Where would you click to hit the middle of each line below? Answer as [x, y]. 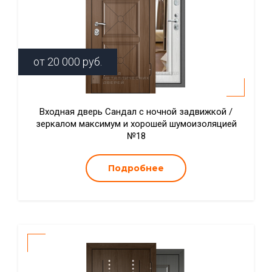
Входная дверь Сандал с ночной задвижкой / [136, 112]
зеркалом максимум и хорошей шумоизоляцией [136, 124]
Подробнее [136, 168]
